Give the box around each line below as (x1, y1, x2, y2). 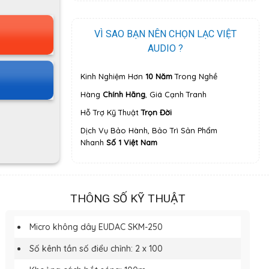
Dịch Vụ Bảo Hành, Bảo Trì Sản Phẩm (80, 125, 217, 136)
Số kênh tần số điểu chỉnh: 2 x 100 (29, 243, 163, 254)
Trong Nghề (172, 71, 217, 82)
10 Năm (145, 71, 172, 82)
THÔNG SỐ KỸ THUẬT (70, 191, 186, 205)
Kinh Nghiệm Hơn (80, 71, 145, 82)
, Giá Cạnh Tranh (145, 89, 207, 100)
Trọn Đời (141, 107, 172, 118)
